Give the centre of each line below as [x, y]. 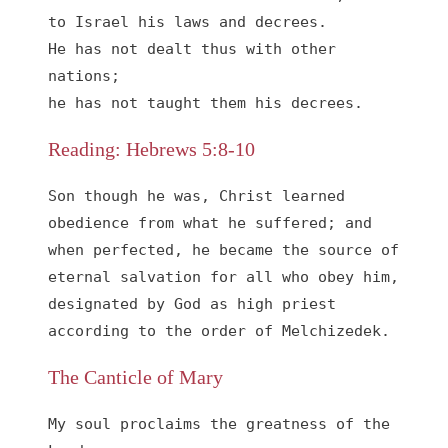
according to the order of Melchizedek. [219, 331]
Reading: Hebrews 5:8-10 [151, 149]
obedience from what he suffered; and [210, 223]
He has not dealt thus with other [192, 49]
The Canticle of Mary [135, 377]
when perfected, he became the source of [223, 250]
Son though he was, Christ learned [196, 196]
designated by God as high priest [192, 304]
